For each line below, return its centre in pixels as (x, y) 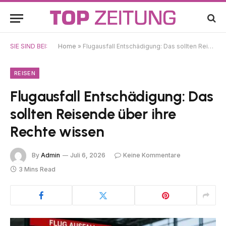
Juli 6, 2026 (88, 155)
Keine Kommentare (152, 155)
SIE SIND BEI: (29, 46)
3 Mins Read (37, 169)
